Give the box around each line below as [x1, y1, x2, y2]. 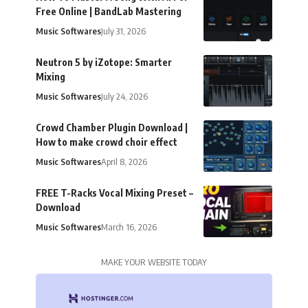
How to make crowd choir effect [36, 135, 177, 148]
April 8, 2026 [101, 155, 147, 167]
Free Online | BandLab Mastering [36, 5, 181, 17]
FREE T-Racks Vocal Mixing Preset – [36, 186, 193, 199]
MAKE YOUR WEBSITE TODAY [101, 256, 207, 267]
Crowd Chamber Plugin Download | [36, 121, 188, 133]
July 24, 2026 [101, 90, 148, 102]
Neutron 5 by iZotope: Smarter [36, 56, 172, 68]
